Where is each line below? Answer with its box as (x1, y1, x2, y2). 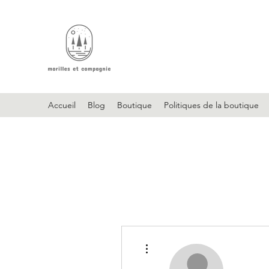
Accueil (48, 100, 76, 110)
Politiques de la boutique (164, 100, 259, 110)
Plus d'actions (153, 237, 192, 244)
